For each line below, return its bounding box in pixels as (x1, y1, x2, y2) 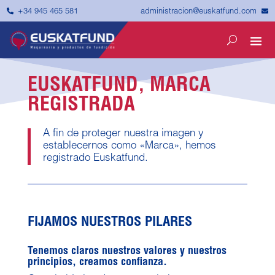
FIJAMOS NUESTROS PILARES (27, 216, 192, 230)
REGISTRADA (27, 96, 135, 116)
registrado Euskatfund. (42, 153, 148, 164)
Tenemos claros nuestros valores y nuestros (27, 246, 227, 257)
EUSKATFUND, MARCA (27, 77, 211, 96)
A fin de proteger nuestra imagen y (42, 129, 204, 139)
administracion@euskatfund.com (140, 7, 257, 16)
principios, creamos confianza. (27, 257, 167, 268)
